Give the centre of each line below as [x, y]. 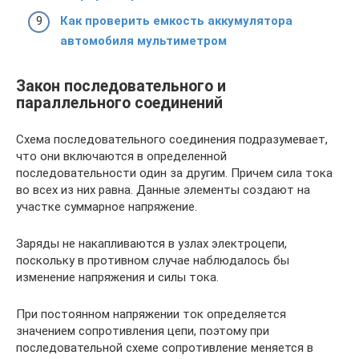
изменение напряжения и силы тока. [117, 278]
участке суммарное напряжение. [107, 207]
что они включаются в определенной [121, 157]
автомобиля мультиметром [143, 41]
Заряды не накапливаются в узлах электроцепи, [151, 244]
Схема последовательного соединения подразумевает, [172, 140]
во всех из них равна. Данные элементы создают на [163, 190]
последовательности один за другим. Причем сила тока [174, 173]
